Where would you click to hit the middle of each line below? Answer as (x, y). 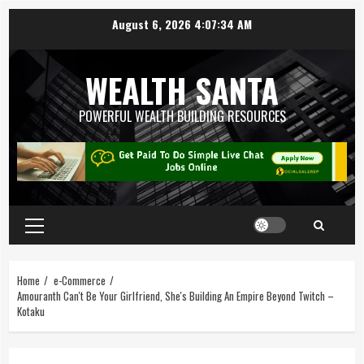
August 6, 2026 (154, 24)
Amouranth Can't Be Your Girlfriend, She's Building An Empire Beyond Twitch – (175, 295)
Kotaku (31, 311)
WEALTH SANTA (182, 90)
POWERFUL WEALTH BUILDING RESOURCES (182, 116)
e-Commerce (80, 280)
